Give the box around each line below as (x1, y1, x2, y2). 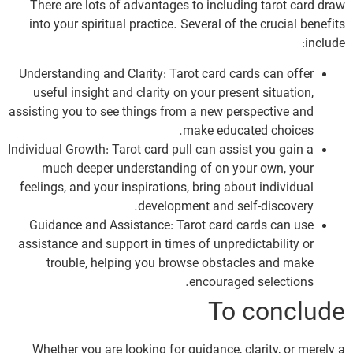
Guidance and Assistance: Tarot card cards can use (29, 217, 314, 234)
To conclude (208, 296, 345, 330)
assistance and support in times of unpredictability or (18, 236, 314, 253)
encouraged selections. (189, 274, 314, 291)
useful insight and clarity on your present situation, (33, 85, 314, 102)
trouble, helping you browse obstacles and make (46, 255, 314, 272)
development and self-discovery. (138, 199, 314, 215)
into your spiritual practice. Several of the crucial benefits (29, 17, 345, 34)
